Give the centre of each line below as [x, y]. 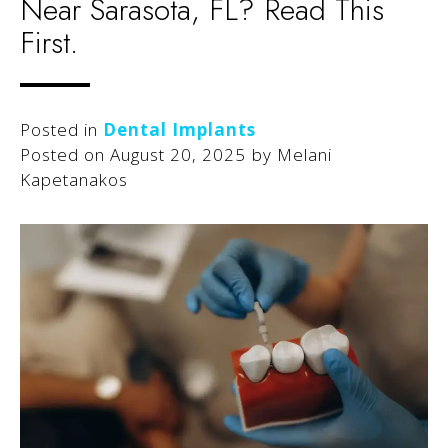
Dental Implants [180, 130]
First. [49, 43]
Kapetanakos [74, 180]
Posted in [62, 130]
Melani [304, 155]
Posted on [65, 155]
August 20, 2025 [178, 155]
